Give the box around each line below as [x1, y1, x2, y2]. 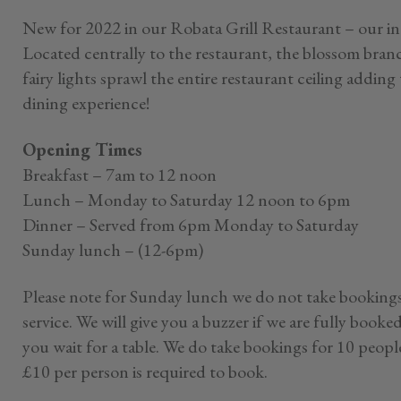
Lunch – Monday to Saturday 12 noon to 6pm [21, 188, 350, 211]
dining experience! [21, 91, 149, 115]
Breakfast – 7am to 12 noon [21, 163, 217, 186]
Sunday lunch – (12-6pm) [21, 238, 203, 261]
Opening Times [21, 138, 142, 161]
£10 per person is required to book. [21, 360, 268, 383]
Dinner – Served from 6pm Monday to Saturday [21, 213, 359, 236]
